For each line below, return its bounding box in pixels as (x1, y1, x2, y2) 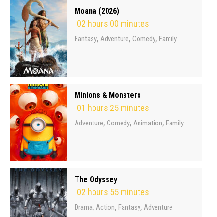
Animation (133, 119, 162, 127)
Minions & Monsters (75, 91, 141, 100)
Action (96, 203, 115, 212)
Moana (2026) (75, 6, 119, 15)
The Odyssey (75, 175, 117, 184)
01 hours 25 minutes (77, 103, 149, 113)
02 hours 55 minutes (77, 187, 149, 197)
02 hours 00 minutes (77, 18, 149, 29)
